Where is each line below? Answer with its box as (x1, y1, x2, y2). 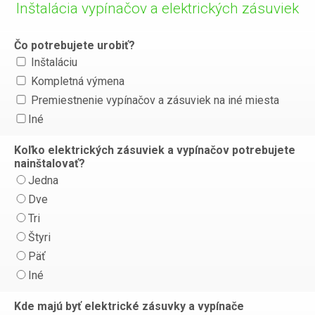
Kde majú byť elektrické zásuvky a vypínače (14, 300, 244, 313)
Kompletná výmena (28, 75, 124, 88)
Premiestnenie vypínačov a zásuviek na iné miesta (28, 94, 279, 107)
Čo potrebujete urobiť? (14, 39, 135, 52)
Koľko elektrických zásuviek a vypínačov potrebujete (14, 143, 295, 157)
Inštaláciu (28, 56, 77, 69)
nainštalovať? (14, 157, 85, 170)
